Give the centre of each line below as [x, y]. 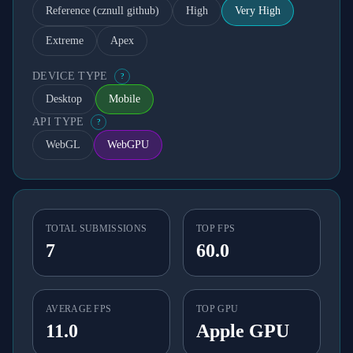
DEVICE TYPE [70, 76]
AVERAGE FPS [79, 309]
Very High [258, 11]
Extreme [65, 41]
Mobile [124, 99]
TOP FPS [216, 229]
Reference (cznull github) [102, 11]
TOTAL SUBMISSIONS [97, 229]
